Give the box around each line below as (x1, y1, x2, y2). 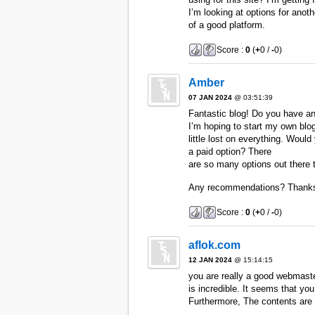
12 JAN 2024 (188, 255, 232, 264)
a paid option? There (188, 146, 271, 157)
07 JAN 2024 (188, 93, 232, 101)
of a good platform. (188, 20, 265, 31)
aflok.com (188, 238, 240, 251)
